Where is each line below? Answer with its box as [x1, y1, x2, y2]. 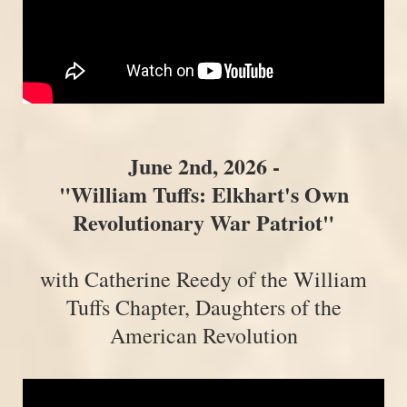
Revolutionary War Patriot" [73, 206, 334, 239]
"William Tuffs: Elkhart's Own [58, 178, 349, 211]
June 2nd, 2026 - [127, 150, 280, 183]
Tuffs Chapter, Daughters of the [65, 293, 342, 323]
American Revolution [109, 321, 298, 351]
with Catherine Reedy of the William [40, 264, 367, 294]
